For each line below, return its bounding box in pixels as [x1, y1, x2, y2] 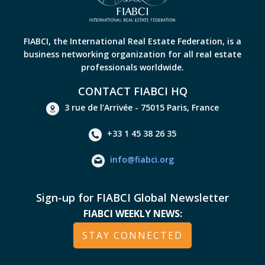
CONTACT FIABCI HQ [77, 84, 188, 99]
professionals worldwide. [81, 62, 184, 73]
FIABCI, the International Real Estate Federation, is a [24, 35, 241, 47]
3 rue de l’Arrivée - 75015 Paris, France [64, 102, 219, 114]
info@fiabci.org [109, 154, 174, 166]
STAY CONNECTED [82, 229, 183, 243]
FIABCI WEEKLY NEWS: [83, 207, 182, 221]
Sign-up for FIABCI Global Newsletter [36, 190, 229, 205]
